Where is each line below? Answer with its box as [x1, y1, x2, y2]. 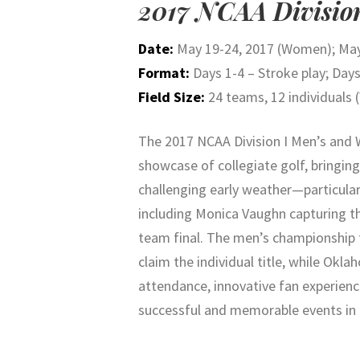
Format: [138, 63, 190, 83]
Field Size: [138, 88, 205, 107]
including [138, 204, 195, 223]
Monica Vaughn [195, 204, 286, 223]
